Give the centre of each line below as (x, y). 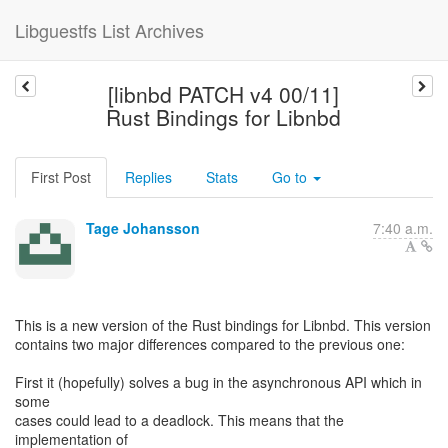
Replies (148, 177)
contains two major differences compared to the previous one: (210, 344)
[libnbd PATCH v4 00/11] (224, 94)
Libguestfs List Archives (109, 30)
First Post (61, 177)
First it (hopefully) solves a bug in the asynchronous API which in (218, 382)
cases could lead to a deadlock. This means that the (179, 420)
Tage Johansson (143, 228)
